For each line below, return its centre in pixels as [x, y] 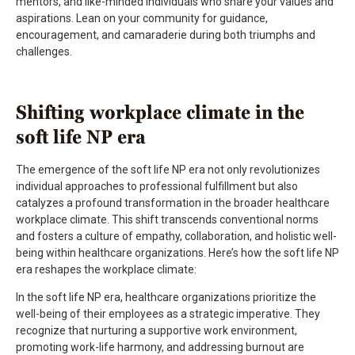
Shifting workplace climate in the [160, 112]
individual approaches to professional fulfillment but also [157, 186]
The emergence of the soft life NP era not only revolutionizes [168, 169]
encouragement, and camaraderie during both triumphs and [166, 34]
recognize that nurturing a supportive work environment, [157, 330]
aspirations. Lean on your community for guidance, [142, 18]
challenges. [44, 51]
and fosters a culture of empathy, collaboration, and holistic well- [176, 236]
